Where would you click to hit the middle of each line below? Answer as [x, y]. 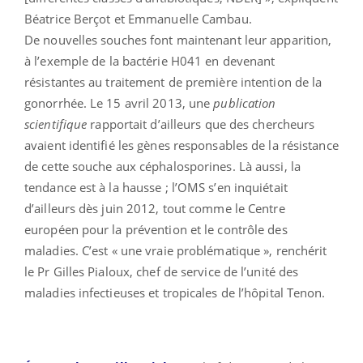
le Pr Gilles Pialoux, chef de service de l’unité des [162, 271]
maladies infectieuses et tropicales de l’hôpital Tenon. [178, 292]
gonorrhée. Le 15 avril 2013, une [119, 102]
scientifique [56, 124]
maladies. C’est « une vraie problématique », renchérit [176, 250]
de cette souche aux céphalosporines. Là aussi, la [162, 166]
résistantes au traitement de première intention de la [173, 81]
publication [245, 102]
